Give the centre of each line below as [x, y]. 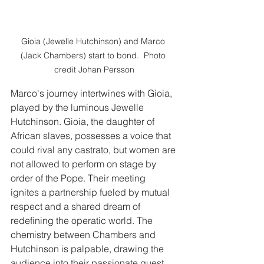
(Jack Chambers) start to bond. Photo [94, 55]
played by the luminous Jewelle [78, 107]
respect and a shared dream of [77, 206]
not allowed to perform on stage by [85, 164]
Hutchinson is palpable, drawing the [88, 248]
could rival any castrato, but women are [94, 149]
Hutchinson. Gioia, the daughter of [84, 121]
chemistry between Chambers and [84, 234]
